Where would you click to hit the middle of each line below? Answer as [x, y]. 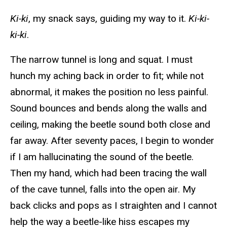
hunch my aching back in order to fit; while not [107, 76]
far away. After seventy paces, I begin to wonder [112, 141]
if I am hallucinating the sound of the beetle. [102, 157]
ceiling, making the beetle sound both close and [110, 125]
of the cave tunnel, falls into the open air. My [103, 190]
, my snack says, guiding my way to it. [108, 19]
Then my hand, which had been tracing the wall [108, 173]
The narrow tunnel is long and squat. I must [101, 60]
